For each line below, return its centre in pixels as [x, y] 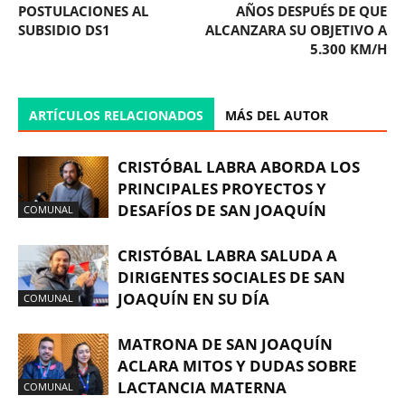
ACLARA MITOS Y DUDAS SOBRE [237, 365]
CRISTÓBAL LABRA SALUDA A [227, 255]
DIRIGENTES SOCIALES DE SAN [231, 277]
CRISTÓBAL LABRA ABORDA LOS [239, 166]
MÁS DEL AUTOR [277, 115]
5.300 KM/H [348, 48]
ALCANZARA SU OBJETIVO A [296, 29]
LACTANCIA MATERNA [202, 387]
